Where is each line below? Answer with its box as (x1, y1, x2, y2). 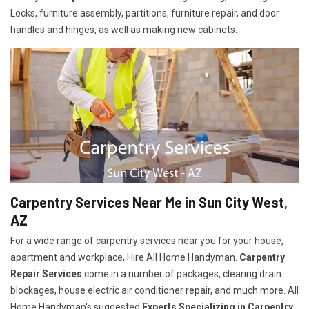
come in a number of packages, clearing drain (82, 268, 281, 280)
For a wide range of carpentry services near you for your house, (10, 235, 283, 247)
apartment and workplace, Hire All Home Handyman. (10, 252, 239, 263)
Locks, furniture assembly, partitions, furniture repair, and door (10, 8, 279, 19)
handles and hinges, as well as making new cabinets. (10, 24, 237, 35)
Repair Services (10, 268, 82, 280)
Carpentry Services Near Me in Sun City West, (10, 194, 288, 211)
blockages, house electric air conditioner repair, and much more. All (10, 285, 299, 297)
